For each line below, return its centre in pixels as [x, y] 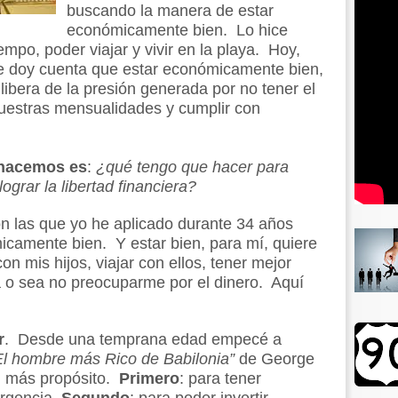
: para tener [220, 378]
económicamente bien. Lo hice [177, 30]
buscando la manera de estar [170, 11]
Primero [149, 378]
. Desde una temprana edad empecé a [143, 339]
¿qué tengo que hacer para [192, 167]
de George [275, 359]
